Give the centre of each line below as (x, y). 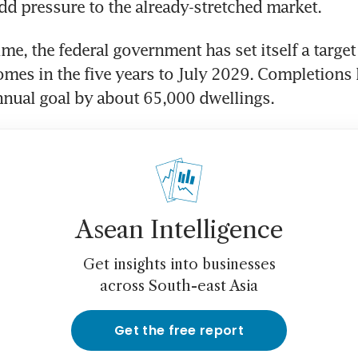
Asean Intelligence (179, 230)
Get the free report (179, 331)
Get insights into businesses (179, 265)
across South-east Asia (179, 286)
